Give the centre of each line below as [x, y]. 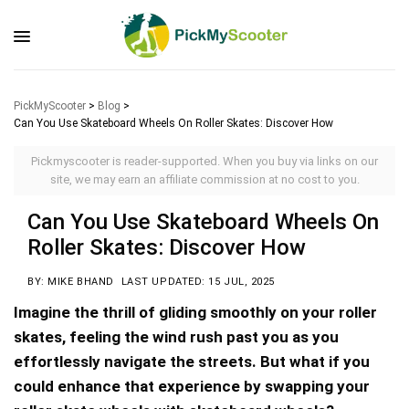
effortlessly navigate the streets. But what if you [192, 362]
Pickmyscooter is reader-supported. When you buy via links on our [204, 161]
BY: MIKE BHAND [71, 282]
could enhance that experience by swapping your [192, 386]
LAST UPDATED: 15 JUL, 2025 [198, 282]
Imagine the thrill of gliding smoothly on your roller [195, 312]
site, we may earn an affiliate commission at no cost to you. [204, 179]
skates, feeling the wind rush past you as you [176, 337]
